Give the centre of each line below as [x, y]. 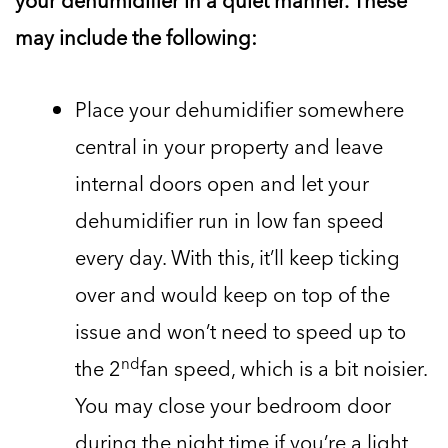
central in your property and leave [229, 146]
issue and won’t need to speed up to [240, 331]
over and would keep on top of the [232, 294]
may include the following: [136, 37]
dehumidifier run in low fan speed [229, 220]
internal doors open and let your [222, 183]
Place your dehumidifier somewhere [239, 109]
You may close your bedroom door [233, 405]
